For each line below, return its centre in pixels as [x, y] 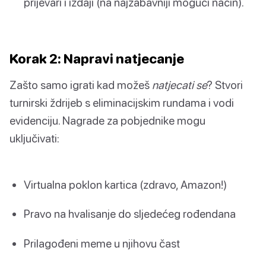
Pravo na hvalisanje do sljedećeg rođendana [130, 214]
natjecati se [180, 85]
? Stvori [225, 85]
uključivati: [34, 138]
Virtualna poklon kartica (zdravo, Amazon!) [125, 185]
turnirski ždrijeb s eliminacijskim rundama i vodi [122, 103]
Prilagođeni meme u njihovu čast [102, 243]
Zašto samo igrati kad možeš [81, 85]
